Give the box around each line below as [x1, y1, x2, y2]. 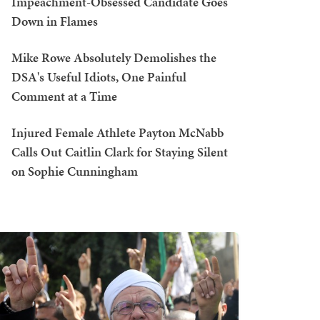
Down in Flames [11, 12, 98, 30]
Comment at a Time [11, 87, 117, 105]
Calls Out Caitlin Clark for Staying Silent [11, 143, 228, 161]
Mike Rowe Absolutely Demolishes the [11, 49, 216, 66]
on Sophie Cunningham [11, 162, 138, 180]
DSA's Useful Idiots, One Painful [11, 68, 186, 86]
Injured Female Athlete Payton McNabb [11, 124, 224, 141]
